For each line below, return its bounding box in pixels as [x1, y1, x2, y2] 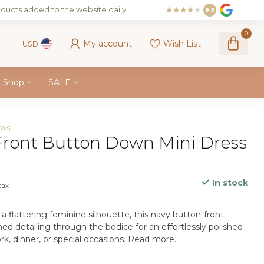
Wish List [163, 38, 201, 49]
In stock [209, 177, 248, 188]
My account [83, 38, 132, 49]
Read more [128, 234, 175, 245]
